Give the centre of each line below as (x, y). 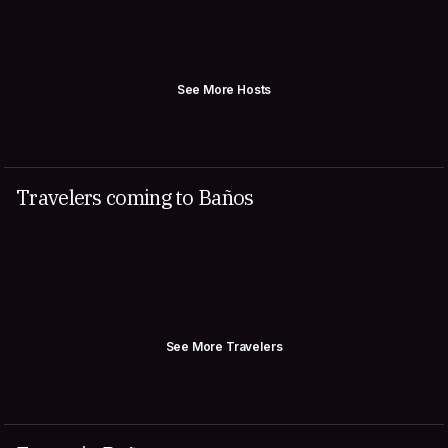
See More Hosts (224, 89)
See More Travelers (224, 346)
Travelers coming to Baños (135, 197)
